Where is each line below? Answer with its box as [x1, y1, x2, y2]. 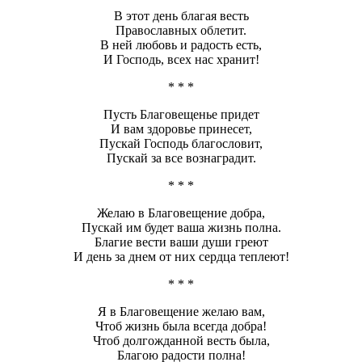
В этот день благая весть [113, 9, 249, 23]
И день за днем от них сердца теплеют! [73, 250, 289, 264]
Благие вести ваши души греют [94, 235, 268, 250]
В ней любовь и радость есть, [100, 38, 262, 53]
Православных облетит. [116, 23, 246, 38]
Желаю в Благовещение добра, [97, 206, 265, 221]
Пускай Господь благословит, [99, 137, 263, 151]
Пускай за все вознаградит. [106, 151, 256, 166]
